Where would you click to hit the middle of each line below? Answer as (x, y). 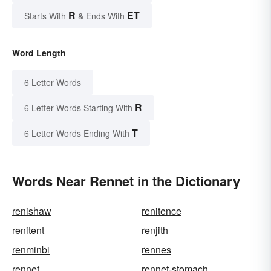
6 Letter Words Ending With (77, 133)
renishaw (32, 211)
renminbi (31, 249)
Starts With (46, 15)
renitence (162, 211)
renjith (155, 230)
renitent (28, 230)
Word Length (39, 52)
